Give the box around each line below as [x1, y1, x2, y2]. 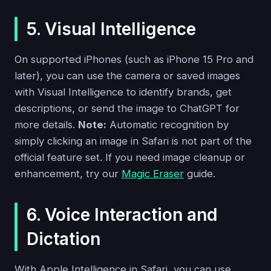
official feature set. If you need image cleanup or [15, 151, 245, 164]
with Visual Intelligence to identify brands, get [15, 86, 232, 99]
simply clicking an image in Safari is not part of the [15, 135, 252, 148]
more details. [15, 119, 78, 131]
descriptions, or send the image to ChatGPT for [15, 102, 240, 115]
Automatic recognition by [106, 119, 229, 131]
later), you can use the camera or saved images [15, 70, 240, 82]
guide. [184, 168, 215, 180]
